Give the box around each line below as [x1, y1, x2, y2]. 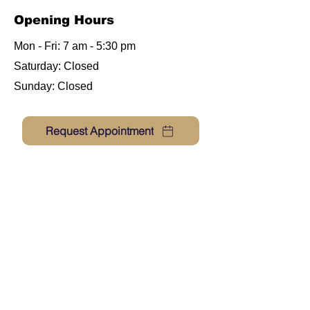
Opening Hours [14, 13, 114, 27]
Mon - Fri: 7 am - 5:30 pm [14, 40, 136, 52]
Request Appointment [46, 124, 154, 138]
